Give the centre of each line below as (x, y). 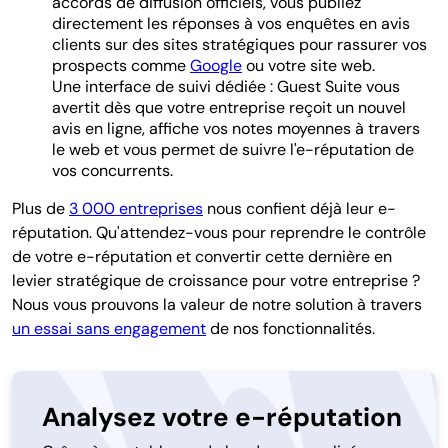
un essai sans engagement (109, 328)
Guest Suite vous (338, 86)
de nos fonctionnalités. (290, 328)
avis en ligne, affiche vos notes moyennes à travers (236, 128)
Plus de (40, 208)
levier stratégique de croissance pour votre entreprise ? (216, 280)
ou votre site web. (310, 65)
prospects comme (121, 65)
